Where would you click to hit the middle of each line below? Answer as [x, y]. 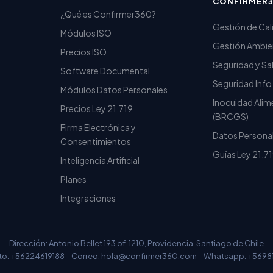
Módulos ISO [86, 33]
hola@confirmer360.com [149, 256]
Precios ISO [84, 51]
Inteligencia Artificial [100, 160]
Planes [74, 179]
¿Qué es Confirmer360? [108, 14]
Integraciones [88, 198]
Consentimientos [96, 141]
